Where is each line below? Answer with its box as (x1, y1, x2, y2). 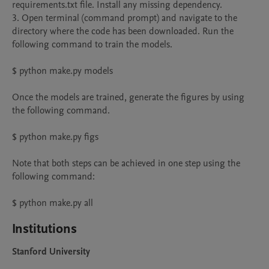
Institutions (12, 220, 77, 238)
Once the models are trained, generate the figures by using (12, 91, 244, 104)
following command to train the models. (12, 38, 172, 51)
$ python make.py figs (12, 130, 98, 144)
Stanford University (12, 245, 90, 258)
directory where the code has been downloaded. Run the (12, 25, 234, 38)
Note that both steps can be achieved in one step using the (12, 157, 240, 170)
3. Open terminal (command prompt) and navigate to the (12, 11, 237, 25)
